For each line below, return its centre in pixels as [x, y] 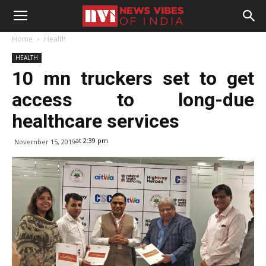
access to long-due [133, 100]
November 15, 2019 [45, 142]
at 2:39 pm [92, 140]
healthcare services [96, 121]
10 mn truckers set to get [133, 78]
